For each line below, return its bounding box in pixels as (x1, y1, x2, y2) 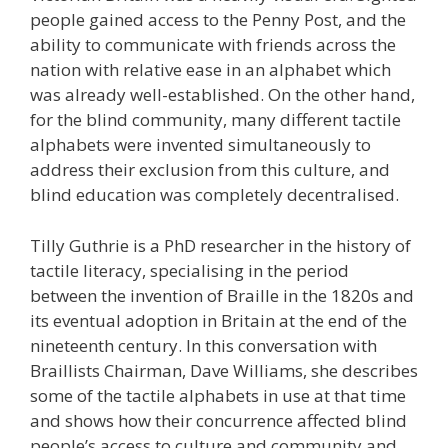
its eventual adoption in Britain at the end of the (30, 308, 407, 332)
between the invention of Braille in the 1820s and (30, 283, 414, 307)
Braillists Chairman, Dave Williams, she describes (30, 358, 418, 382)
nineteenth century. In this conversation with (30, 333, 377, 357)
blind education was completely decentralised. (30, 183, 399, 206)
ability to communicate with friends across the (30, 33, 396, 56)
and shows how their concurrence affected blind (30, 408, 407, 432)
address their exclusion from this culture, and (30, 158, 390, 181)
